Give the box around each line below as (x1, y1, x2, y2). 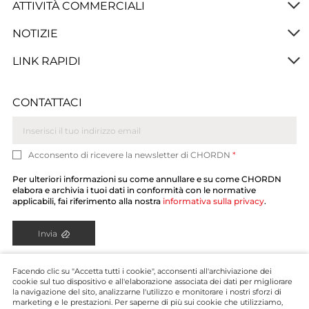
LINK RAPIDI (12, 54, 81, 68)
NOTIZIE (12, 26, 58, 40)
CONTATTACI (12, 96, 82, 109)
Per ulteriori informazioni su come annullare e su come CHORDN (12, 174, 281, 184)
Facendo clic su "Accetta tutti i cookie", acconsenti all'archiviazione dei (12, 266, 272, 276)
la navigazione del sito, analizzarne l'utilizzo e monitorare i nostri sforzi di (12, 287, 281, 297)
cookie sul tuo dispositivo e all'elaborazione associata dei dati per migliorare (12, 277, 292, 286)
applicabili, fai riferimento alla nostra (12, 196, 163, 206)
